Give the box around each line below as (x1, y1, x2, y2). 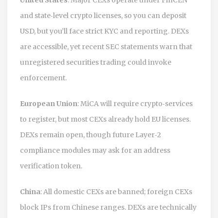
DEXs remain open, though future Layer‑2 (20, 130, 161, 139)
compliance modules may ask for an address (20, 145, 170, 155)
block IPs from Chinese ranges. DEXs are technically (20, 202, 197, 212)
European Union (20, 99, 77, 108)
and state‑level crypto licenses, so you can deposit (20, 11, 186, 20)
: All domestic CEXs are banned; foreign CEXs (40, 187, 192, 196)
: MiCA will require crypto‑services (77, 99, 193, 108)
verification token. (20, 161, 82, 170)
